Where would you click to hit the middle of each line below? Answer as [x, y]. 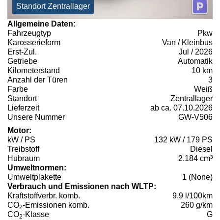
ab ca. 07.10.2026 [181, 108]
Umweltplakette [34, 177]
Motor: [19, 130]
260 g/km [197, 205]
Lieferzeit [23, 108]
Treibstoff [23, 149]
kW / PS [21, 139]
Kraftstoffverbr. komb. [44, 195]
